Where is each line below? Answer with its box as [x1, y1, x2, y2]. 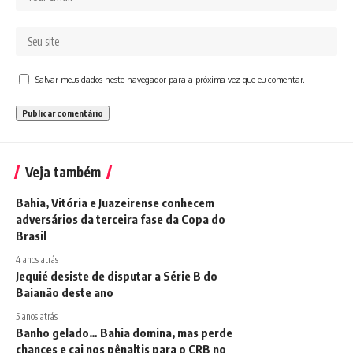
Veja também [25, 163, 101, 180]
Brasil [16, 229, 46, 243]
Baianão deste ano [16, 285, 113, 299]
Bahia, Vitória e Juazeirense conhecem [16, 195, 214, 210]
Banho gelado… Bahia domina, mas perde [16, 325, 232, 340]
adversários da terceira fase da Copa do [16, 212, 225, 226]
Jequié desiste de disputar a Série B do [16, 269, 217, 283]
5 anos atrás [16, 310, 58, 322]
